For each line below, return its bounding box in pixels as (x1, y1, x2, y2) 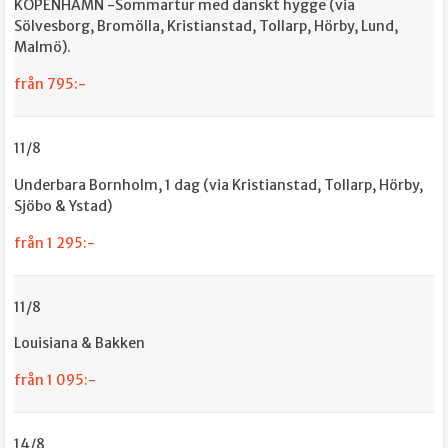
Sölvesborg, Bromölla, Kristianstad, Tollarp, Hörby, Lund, (14, 17, 398, 36)
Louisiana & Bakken (14, 334, 145, 353)
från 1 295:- (14, 233, 95, 252)
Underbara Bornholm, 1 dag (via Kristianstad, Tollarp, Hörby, (14, 175, 423, 194)
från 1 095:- (14, 371, 96, 390)
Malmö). (14, 38, 71, 57)
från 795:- (14, 75, 86, 94)
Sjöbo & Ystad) (14, 196, 112, 215)
